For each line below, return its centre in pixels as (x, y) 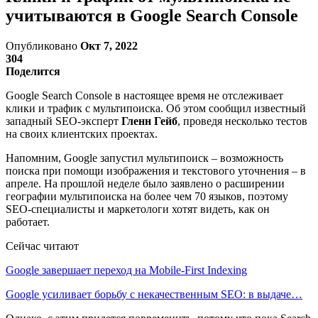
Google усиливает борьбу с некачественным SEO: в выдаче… (154, 294)
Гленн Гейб (149, 121)
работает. (29, 221)
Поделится (33, 71)
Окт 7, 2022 (109, 45)
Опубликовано (43, 45)
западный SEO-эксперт (64, 121)
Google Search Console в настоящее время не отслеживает (144, 95)
